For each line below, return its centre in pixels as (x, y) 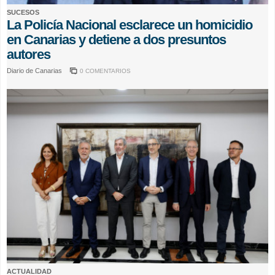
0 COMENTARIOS (105, 71)
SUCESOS (23, 12)
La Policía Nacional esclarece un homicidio (130, 25)
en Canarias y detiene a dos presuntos (116, 39)
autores (29, 54)
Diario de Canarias (35, 70)
